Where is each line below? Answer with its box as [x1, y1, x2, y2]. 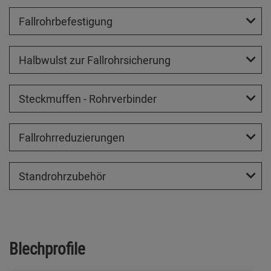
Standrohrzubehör [19, 169, 106, 184]
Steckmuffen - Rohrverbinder [19, 91, 157, 106]
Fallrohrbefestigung [19, 14, 113, 29]
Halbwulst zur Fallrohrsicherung [19, 53, 171, 68]
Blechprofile [9, 237, 85, 260]
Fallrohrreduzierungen [19, 130, 125, 145]
